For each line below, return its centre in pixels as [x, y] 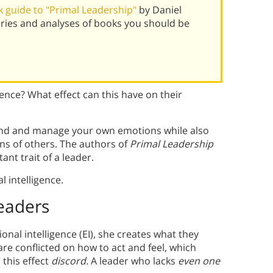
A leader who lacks [134, 261]
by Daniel [160, 10]
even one [199, 261]
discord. [70, 261]
